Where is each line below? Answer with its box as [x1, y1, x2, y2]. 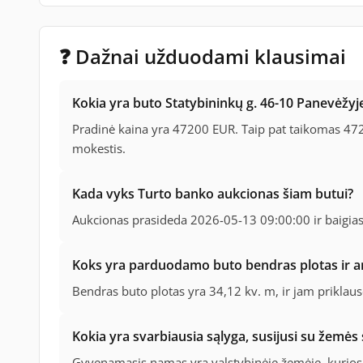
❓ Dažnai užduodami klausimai [59, 43, 346, 70]
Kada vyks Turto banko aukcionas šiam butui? [72, 185, 353, 203]
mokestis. [72, 140, 126, 157]
